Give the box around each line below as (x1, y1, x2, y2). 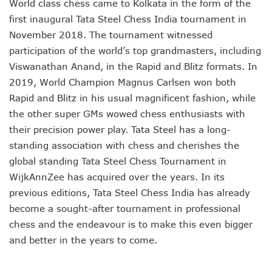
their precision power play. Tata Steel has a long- (9, 124, 231, 135)
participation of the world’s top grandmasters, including (9, 45, 261, 56)
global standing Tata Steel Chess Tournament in (9, 155, 226, 167)
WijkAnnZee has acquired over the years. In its (9, 171, 225, 183)
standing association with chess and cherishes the (9, 140, 239, 151)
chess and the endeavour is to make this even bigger (9, 219, 253, 230)
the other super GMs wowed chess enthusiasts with (9, 108, 245, 120)
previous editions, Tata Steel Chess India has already (9, 187, 250, 199)
